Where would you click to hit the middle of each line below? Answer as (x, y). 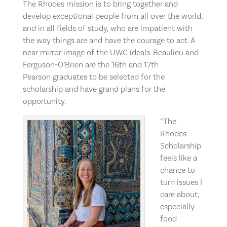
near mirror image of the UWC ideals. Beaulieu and (110, 52)
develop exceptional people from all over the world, (112, 16)
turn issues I (181, 182)
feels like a (178, 158)
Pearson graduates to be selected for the (93, 77)
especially (177, 206)
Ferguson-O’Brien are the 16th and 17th (90, 64)
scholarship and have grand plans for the (94, 89)
